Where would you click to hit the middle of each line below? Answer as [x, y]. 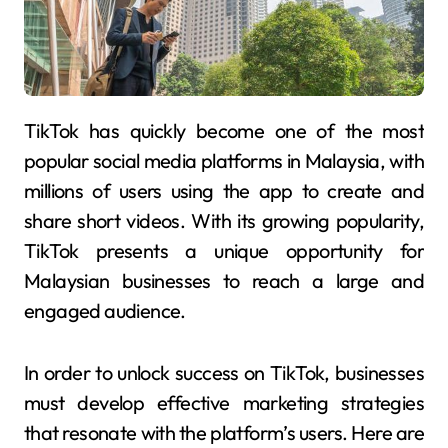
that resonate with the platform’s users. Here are [224, 432]
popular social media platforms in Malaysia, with [224, 160]
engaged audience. [105, 310]
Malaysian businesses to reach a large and [224, 280]
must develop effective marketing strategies [224, 402]
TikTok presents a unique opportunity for [224, 250]
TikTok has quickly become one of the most [30, 130]
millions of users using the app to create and [224, 190]
